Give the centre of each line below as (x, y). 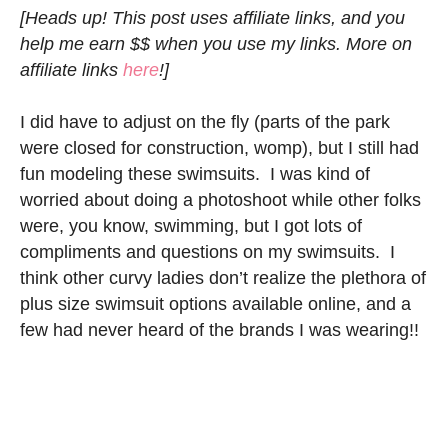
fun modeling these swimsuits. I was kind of (195, 173)
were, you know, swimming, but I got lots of (191, 225)
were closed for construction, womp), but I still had (219, 147)
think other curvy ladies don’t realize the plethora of (223, 277)
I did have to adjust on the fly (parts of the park (205, 121)
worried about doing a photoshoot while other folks (220, 199)
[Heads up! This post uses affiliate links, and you (212, 17)
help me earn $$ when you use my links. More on (216, 43)
